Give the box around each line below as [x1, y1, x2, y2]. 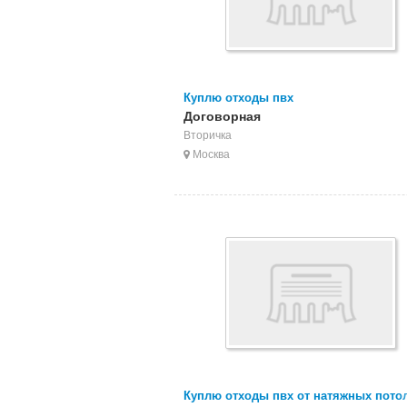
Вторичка [184, 126, 232, 142]
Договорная [184, 106, 261, 124]
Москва [190, 145, 230, 161]
